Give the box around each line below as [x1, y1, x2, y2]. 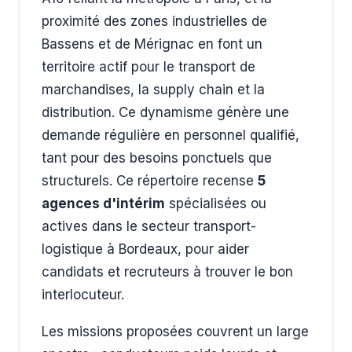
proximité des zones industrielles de [42, 13, 267, 29]
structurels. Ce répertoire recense [42, 173, 258, 189]
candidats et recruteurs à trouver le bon [42, 264, 293, 280]
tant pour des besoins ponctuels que [42, 150, 272, 166]
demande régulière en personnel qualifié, [42, 127, 299, 143]
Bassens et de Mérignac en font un [42, 36, 262, 52]
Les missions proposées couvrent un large [42, 324, 309, 339]
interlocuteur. [42, 287, 124, 302]
